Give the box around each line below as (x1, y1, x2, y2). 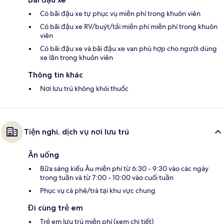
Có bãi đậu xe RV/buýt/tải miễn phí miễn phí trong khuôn (40, 22, 217, 31)
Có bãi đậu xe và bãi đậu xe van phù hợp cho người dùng (40, 44, 217, 53)
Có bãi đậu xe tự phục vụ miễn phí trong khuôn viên (40, 9, 200, 18)
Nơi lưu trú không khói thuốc (40, 84, 128, 93)
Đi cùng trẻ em (28, 203, 83, 213)
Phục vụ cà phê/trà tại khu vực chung (40, 186, 155, 195)
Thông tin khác (28, 70, 83, 80)
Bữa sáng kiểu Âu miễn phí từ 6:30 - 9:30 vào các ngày (40, 164, 208, 173)
